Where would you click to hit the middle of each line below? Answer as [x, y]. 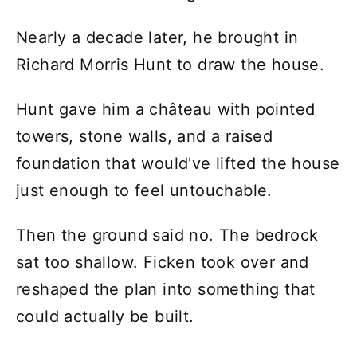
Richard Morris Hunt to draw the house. [171, 64]
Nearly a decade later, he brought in [157, 37]
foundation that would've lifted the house [178, 163]
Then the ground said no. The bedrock [167, 235]
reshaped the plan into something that [166, 289]
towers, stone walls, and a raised [145, 136]
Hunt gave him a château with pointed [166, 109]
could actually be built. [105, 316]
